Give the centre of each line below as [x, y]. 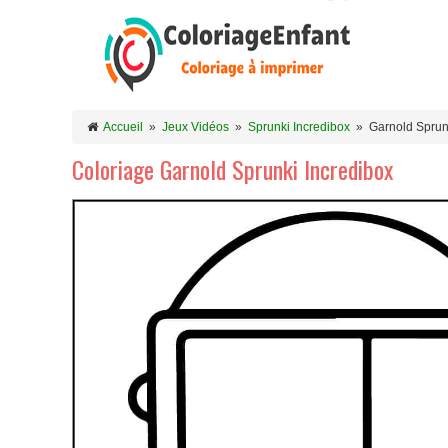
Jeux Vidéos [195, 127]
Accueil [123, 127]
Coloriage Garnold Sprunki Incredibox [232, 169]
